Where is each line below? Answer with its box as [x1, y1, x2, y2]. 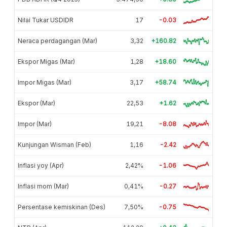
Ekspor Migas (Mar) [18, 57, 75, 65]
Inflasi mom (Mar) [18, 182, 69, 190]
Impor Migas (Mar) [18, 78, 71, 86]
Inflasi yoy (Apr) [18, 161, 64, 169]
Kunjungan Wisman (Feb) [18, 140, 91, 148]
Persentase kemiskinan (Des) [18, 203, 105, 211]
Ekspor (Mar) [18, 99, 55, 107]
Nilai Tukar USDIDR [18, 16, 73, 24]
